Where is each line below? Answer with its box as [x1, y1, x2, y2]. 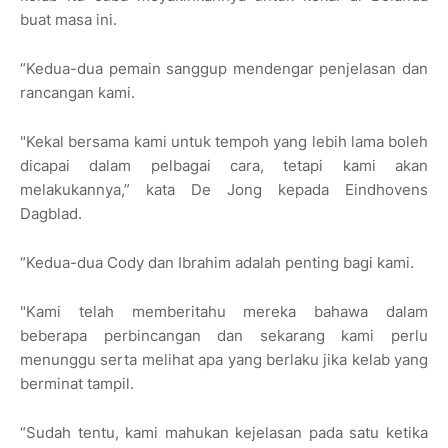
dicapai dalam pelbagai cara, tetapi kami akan [20, 156, 428, 176]
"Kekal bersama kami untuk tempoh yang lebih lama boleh [20, 132, 428, 152]
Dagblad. [20, 204, 82, 224]
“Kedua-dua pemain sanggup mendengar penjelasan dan [20, 59, 428, 79]
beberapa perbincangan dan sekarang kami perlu [20, 326, 428, 346]
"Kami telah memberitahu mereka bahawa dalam [20, 302, 428, 322]
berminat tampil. [20, 374, 134, 394]
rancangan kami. [20, 83, 139, 103]
